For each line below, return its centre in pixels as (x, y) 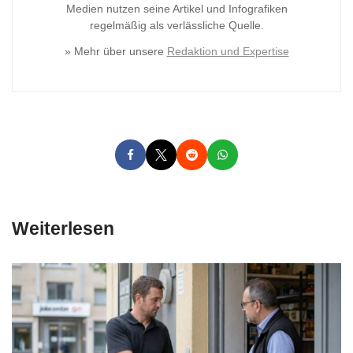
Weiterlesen (63, 229)
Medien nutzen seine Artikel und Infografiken (176, 9)
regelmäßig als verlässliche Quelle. (176, 26)
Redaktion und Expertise (228, 52)
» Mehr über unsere (115, 52)
